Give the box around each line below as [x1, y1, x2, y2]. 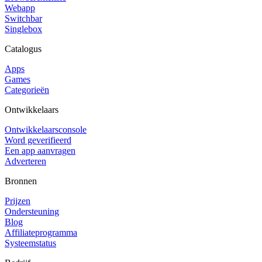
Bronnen [5, 175, 37, 186]
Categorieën [5, 84, 49, 95]
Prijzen [5, 195, 30, 206]
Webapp [5, 2, 35, 13]
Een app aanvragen [5, 145, 75, 156]
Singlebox [5, 23, 42, 34]
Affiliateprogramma [5, 227, 77, 237]
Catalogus [5, 43, 42, 54]
